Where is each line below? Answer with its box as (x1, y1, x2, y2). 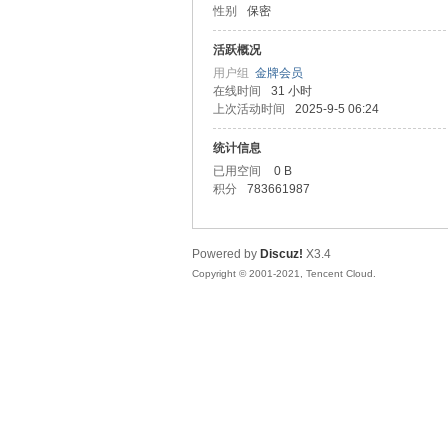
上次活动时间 (213, 102, 285, 116)
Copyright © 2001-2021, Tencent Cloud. (192, 268, 376, 279)
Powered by (192, 247, 260, 261)
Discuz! (260, 247, 303, 261)
